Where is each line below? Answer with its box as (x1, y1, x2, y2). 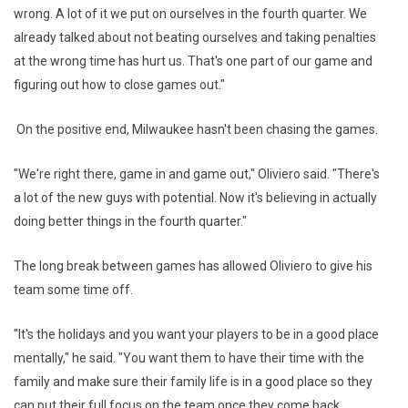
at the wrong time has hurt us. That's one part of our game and (14, 54, 372, 69)
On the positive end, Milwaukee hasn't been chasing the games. (14, 122, 381, 138)
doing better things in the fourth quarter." (14, 214, 247, 229)
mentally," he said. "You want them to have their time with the (14, 351, 364, 366)
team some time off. (14, 282, 133, 298)
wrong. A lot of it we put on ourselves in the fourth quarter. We (14, 6, 367, 22)
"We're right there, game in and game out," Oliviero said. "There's (14, 167, 380, 182)
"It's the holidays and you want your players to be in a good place (14, 327, 379, 342)
